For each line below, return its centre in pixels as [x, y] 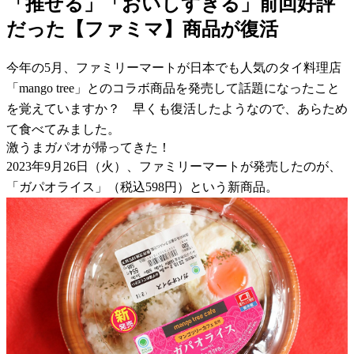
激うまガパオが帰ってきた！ [88, 147]
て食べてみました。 [63, 129]
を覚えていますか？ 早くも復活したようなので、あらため [177, 108]
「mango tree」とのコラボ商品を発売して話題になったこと [173, 88]
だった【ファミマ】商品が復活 [142, 29]
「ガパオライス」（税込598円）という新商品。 [142, 186]
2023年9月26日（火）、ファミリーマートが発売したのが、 [174, 166]
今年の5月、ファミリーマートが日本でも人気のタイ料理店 [174, 67]
